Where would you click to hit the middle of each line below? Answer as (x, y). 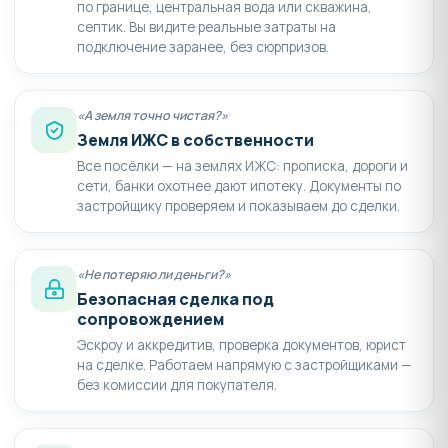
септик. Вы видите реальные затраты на (206, 27)
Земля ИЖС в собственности (195, 140)
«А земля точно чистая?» (152, 116)
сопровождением (150, 319)
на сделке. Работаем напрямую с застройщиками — (244, 365)
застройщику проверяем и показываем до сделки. (238, 206)
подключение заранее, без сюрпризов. (203, 47)
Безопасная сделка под (175, 299)
